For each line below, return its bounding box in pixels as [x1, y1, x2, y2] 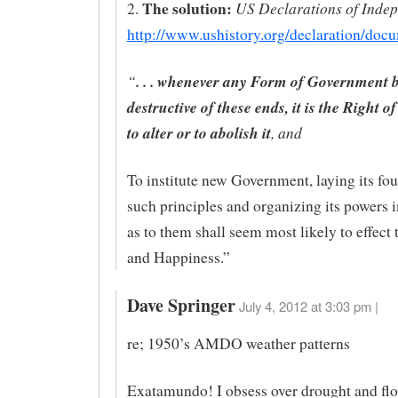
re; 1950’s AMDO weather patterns [126, 333, 350, 354]
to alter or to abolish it [126, 121, 271, 144]
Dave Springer [126, 292, 235, 319]
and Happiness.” [126, 246, 230, 267]
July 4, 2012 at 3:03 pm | [238, 297, 378, 316]
